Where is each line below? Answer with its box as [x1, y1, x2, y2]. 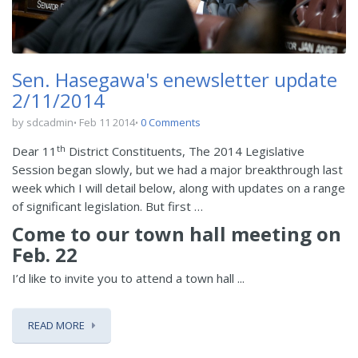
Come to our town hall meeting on [12, 221, 341, 248]
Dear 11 [12, 143, 57, 160]
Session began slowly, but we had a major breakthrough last [12, 161, 343, 178]
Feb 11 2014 [79, 115, 135, 130]
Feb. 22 [12, 241, 78, 268]
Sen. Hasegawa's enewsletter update [12, 66, 337, 93]
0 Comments [141, 115, 201, 130]
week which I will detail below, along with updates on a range [12, 180, 345, 197]
